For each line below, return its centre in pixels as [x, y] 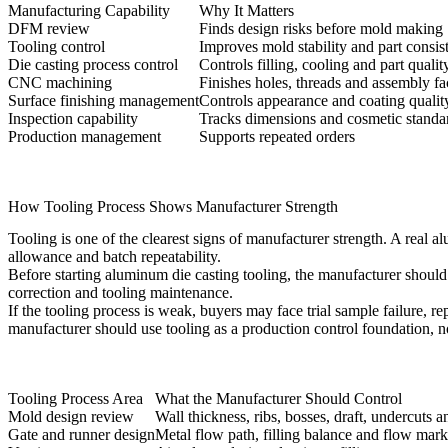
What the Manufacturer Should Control [278, 399]
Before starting [56, 275]
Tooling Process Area [75, 399]
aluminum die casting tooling [196, 275]
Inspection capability [73, 119]
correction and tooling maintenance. [120, 293]
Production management [84, 137]
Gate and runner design [81, 435]
